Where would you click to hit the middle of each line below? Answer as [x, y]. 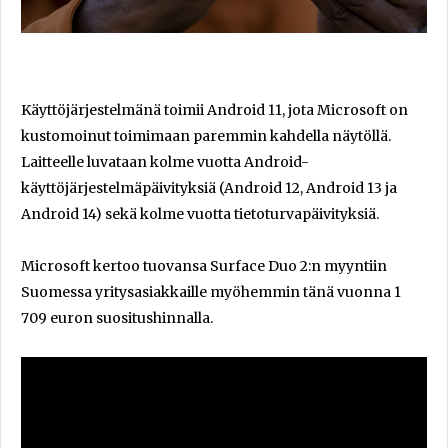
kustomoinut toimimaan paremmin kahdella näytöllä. [206, 135]
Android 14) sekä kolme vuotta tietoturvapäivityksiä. [200, 213]
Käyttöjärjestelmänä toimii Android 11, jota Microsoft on [214, 109]
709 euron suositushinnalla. [117, 317]
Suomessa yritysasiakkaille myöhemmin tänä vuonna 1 [211, 291]
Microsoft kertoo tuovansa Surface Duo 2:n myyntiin [204, 265]
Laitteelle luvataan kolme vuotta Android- [165, 161]
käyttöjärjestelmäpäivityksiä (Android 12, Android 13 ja [209, 187]
